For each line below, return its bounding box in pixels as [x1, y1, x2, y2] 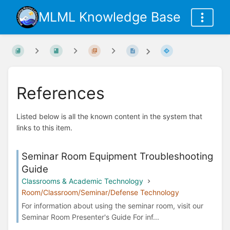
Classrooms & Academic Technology [22, 176, 143, 185]
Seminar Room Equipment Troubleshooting [22, 150, 213, 162]
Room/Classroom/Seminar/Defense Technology [22, 187, 179, 197]
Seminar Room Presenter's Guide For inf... [22, 212, 159, 221]
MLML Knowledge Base [39, 9, 181, 25]
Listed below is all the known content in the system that [16, 112, 202, 121]
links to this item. [16, 123, 72, 132]
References [16, 83, 105, 103]
